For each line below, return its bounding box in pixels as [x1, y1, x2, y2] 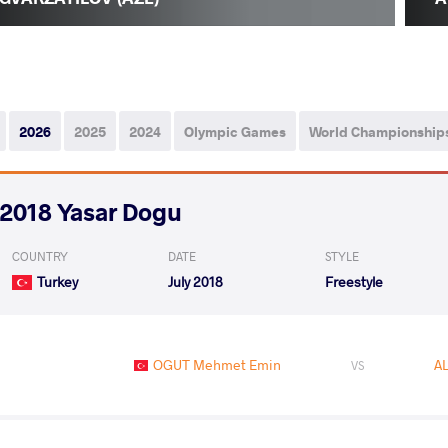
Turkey [37, 272, 78, 292]
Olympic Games [184, 122, 286, 142]
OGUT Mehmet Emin [153, 355, 282, 375]
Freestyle [324, 272, 383, 292]
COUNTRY [12, 248, 68, 265]
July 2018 [168, 272, 224, 292]
